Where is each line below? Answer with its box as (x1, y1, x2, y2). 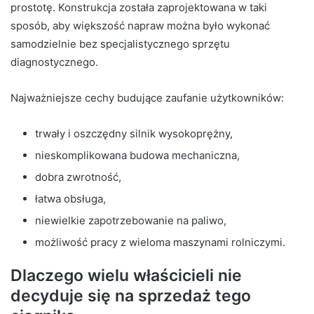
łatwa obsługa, (35, 191, 106, 205)
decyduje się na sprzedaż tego (11, 285, 251, 306)
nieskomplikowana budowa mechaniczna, (35, 148, 240, 162)
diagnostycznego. (11, 55, 98, 69)
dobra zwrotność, (35, 170, 121, 184)
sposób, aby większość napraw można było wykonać (11, 18, 270, 32)
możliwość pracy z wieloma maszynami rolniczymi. (35, 235, 285, 249)
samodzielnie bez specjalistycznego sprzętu (11, 36, 230, 50)
